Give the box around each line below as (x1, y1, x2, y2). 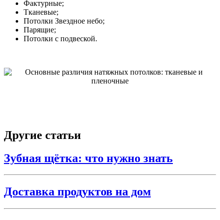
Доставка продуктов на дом (4, 185, 151, 198)
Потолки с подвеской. (24, 34, 97, 43)
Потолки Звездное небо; (24, 16, 105, 25)
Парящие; (24, 25, 56, 34)
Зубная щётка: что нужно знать (4, 151, 173, 165)
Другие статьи (4, 128, 81, 141)
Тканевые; (24, 7, 58, 16)
